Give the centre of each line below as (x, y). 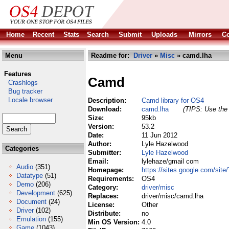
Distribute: (105, 213)
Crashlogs (20, 83)
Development (36, 193)
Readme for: (111, 55)
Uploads (164, 35)
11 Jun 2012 (159, 135)
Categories (21, 148)
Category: (104, 187)
